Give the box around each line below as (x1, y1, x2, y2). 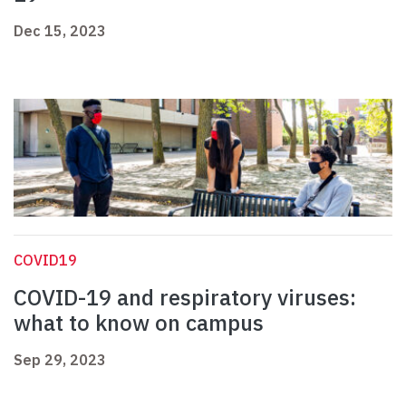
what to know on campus (14, 308, 264, 338)
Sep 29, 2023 (14, 351, 106, 370)
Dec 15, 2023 (14, 22, 106, 41)
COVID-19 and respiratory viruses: (14, 283, 356, 313)
